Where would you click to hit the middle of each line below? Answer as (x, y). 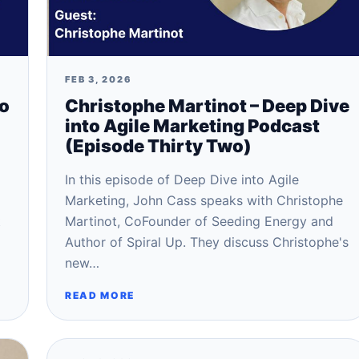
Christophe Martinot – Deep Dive (207, 106)
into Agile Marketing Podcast (192, 126)
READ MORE (100, 295)
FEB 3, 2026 (99, 79)
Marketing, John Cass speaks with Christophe (204, 200)
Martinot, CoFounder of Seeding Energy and (199, 221)
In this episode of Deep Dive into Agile (182, 179)
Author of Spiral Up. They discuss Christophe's (207, 242)
